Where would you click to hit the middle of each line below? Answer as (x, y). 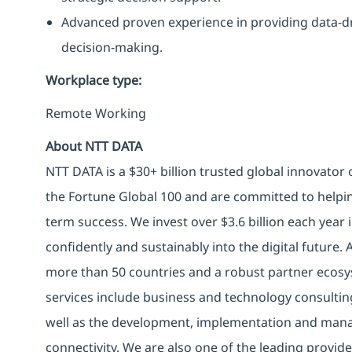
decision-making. (112, 47)
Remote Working (96, 113)
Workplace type (92, 80)
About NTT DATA (94, 146)
